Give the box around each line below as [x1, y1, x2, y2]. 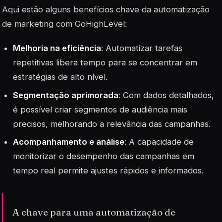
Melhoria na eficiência [13, 43, 102, 54]
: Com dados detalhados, [118, 90, 215, 100]
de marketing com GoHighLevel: [2, 19, 127, 29]
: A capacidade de [124, 136, 194, 147]
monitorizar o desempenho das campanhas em [13, 151, 195, 161]
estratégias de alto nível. [13, 72, 108, 82]
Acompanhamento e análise [13, 136, 125, 147]
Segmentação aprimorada [13, 90, 119, 100]
